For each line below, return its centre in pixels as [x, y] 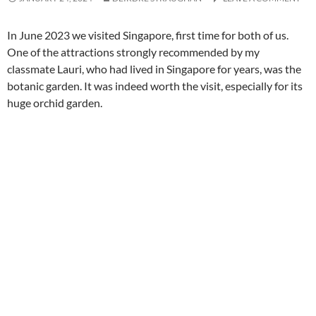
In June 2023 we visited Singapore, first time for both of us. [148, 35]
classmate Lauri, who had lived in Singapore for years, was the [154, 68]
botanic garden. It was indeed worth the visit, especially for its [155, 85]
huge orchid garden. [55, 102]
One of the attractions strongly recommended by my [133, 51]
